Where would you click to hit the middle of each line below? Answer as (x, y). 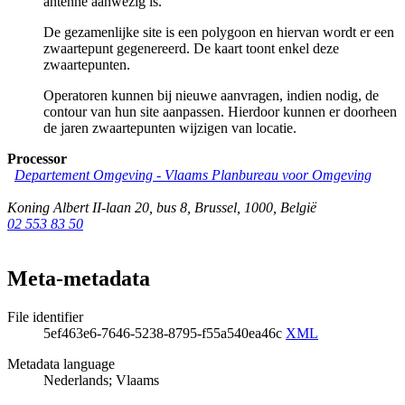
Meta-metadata (79, 279)
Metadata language (61, 363)
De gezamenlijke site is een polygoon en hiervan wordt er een (219, 33)
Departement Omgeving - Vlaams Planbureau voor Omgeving (193, 175)
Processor (37, 159)
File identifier (45, 316)
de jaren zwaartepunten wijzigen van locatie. (170, 128)
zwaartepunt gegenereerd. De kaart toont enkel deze (191, 49)
